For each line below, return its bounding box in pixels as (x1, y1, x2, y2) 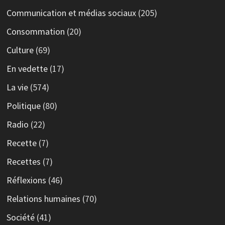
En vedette (6, 63, 48, 75)
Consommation (6, 26, 65, 38)
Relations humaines (6, 193, 80, 205)
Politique (6, 100, 41, 112)
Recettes (6, 156, 41, 168)
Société (6, 211, 35, 223)
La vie (6, 81, 28, 93)
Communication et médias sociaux (6, 7, 136, 19)
